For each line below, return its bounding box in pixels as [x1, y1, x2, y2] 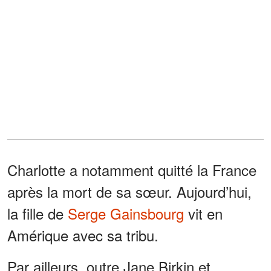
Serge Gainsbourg [68, 203, 184, 224]
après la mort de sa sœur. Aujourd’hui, [7, 181, 252, 203]
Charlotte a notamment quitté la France [7, 159, 256, 181]
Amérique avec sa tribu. [7, 224, 158, 246]
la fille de [7, 203, 68, 224]
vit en [184, 203, 223, 224]
